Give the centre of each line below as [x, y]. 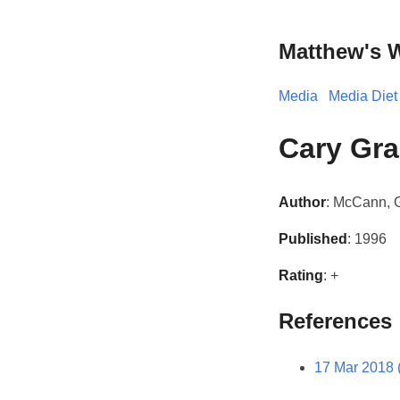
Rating [301, 275]
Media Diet [363, 96]
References [335, 321]
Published [313, 238]
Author [302, 202]
